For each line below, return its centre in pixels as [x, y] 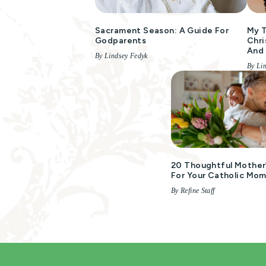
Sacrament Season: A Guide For [162, 31]
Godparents [121, 41]
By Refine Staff [193, 191]
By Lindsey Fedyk [121, 56]
